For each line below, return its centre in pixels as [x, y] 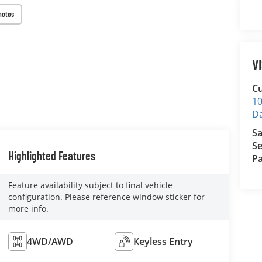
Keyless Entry [163, 241]
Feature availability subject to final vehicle [90, 185]
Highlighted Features [51, 155]
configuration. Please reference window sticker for [106, 196]
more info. [28, 208]
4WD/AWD [50, 241]
